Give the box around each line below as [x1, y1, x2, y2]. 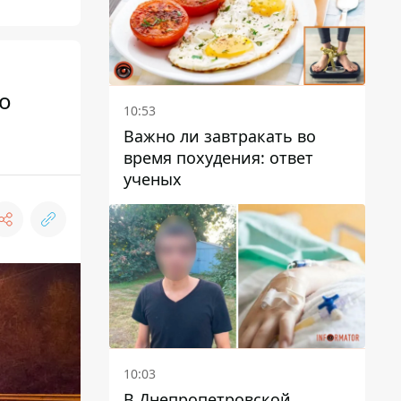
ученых [124, 167, 182, 190]
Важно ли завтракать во [124, 124, 316, 147]
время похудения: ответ [124, 146, 313, 168]
